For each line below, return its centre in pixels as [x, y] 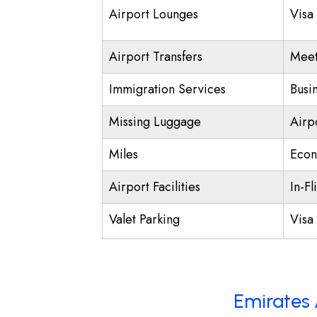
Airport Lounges [154, 14]
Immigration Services [167, 89]
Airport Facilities [155, 187]
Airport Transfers [156, 57]
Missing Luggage [155, 122]
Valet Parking [144, 219]
